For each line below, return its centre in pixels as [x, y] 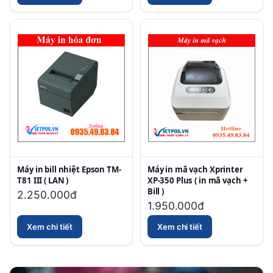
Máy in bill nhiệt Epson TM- [69, 169]
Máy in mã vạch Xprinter [195, 169]
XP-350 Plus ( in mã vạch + [197, 180]
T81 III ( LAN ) [43, 180]
